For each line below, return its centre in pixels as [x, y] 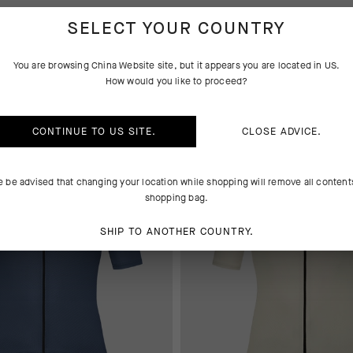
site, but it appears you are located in [240, 65]
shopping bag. [176, 197]
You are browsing [52, 65]
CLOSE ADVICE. [282, 131]
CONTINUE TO [71, 131]
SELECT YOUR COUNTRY [176, 29]
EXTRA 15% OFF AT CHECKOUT [257, 128]
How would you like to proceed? [176, 81]
